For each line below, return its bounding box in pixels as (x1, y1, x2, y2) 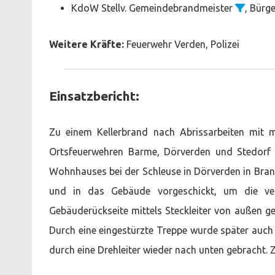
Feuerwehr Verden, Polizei (124, 38, 239, 50)
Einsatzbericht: (49, 88, 139, 103)
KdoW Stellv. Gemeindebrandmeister (71, 2, 235, 14)
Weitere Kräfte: (49, 38, 124, 50)
